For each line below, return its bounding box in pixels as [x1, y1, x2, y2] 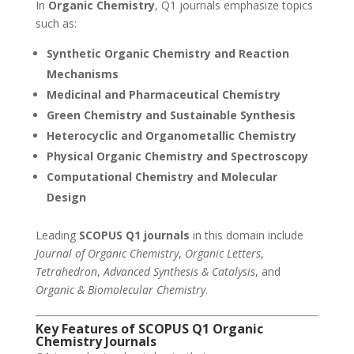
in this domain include [189, 228, 303, 243]
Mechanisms [46, 66, 119, 82]
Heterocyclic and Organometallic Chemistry [46, 128, 296, 144]
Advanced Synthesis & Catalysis [103, 264, 255, 280]
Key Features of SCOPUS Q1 [35, 320, 213, 338]
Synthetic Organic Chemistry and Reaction [46, 46, 289, 62]
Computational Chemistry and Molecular [46, 169, 277, 185]
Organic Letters [184, 246, 261, 262]
